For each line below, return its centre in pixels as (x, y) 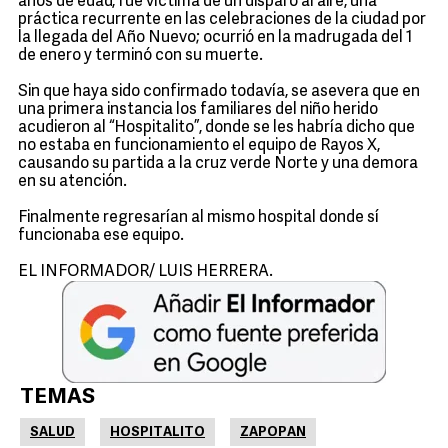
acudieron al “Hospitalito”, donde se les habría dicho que (216, 128)
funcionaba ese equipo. (101, 236)
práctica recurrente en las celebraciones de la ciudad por (222, 20)
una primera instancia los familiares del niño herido (198, 110)
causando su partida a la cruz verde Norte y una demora (218, 164)
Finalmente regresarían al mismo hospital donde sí (198, 218)
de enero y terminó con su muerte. (140, 56)
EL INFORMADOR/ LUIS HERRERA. (145, 272)
